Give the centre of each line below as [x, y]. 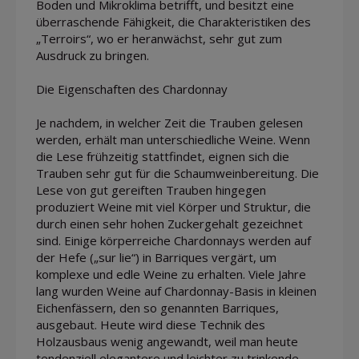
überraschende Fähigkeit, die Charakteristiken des [173, 21]
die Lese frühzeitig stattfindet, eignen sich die [163, 156]
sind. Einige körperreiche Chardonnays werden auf [173, 240]
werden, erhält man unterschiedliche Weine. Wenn [173, 139]
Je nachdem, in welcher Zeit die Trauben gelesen [169, 122]
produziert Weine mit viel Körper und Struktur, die [173, 206]
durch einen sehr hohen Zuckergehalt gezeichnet [169, 223]
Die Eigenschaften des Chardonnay [132, 89]
